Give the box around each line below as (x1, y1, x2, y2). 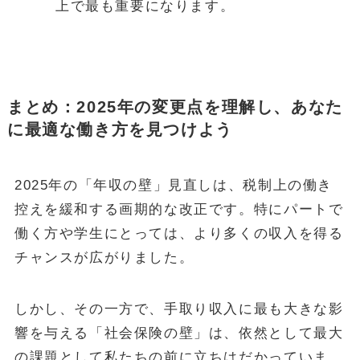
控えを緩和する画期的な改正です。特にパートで (14, 201, 344, 217)
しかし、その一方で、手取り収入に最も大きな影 (14, 301, 344, 317)
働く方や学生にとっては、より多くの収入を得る (14, 225, 344, 241)
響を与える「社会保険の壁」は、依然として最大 (14, 325, 344, 341)
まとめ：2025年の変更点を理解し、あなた (6, 97, 343, 116)
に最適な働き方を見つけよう (6, 120, 233, 138)
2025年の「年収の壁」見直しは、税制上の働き (14, 177, 333, 193)
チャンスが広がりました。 (14, 249, 194, 265)
